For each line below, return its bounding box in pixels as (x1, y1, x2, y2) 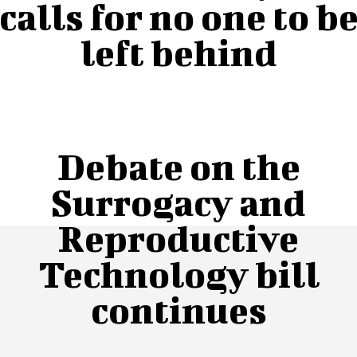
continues (90, 288, 267, 331)
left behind (80, 31, 277, 73)
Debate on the (57, 145, 300, 187)
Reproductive (58, 217, 299, 259)
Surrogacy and (51, 181, 306, 223)
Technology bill (37, 253, 320, 295)
